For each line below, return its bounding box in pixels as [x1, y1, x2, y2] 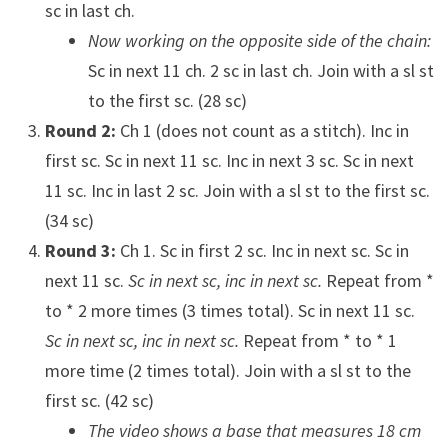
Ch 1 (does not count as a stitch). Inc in [115, 119, 409, 143]
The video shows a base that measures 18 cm [87, 419, 421, 443]
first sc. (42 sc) [44, 389, 154, 413]
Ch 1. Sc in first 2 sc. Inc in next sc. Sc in [115, 239, 409, 263]
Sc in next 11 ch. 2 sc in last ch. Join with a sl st [87, 59, 434, 83]
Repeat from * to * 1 [238, 329, 397, 353]
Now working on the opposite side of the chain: [87, 29, 431, 53]
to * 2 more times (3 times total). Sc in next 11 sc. [44, 299, 415, 323]
